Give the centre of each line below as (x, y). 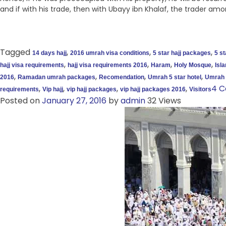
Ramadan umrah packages (56, 77)
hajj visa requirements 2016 (107, 65)
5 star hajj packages (182, 53)
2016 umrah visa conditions (110, 53)
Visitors (200, 90)
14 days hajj (49, 53)
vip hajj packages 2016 (153, 90)
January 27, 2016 (74, 101)
